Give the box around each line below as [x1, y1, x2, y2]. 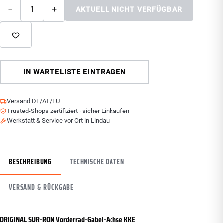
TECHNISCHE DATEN [70, 156, 124, 167]
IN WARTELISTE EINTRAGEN [23, 68, 126, 76]
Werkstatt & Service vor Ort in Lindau [7, 116, 110, 124]
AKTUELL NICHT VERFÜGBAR [76, 5, 182, 13]
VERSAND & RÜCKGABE [9, 181, 74, 193]
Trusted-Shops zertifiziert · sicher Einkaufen [7, 107, 129, 114]
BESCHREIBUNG [9, 156, 52, 167]
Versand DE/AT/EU [7, 97, 60, 105]
